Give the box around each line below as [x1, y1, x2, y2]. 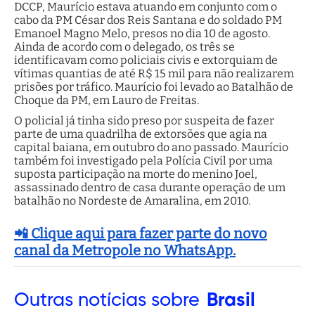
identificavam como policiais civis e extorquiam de [14, 53, 278, 67]
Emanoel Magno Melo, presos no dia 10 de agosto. [14, 27, 270, 41]
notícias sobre [73, 291, 200, 311]
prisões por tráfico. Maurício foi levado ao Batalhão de [14, 80, 293, 94]
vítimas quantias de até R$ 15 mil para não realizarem [14, 67, 294, 81]
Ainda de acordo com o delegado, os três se [14, 40, 235, 54]
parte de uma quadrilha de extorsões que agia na [14, 127, 267, 141]
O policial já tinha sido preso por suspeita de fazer [14, 114, 274, 128]
